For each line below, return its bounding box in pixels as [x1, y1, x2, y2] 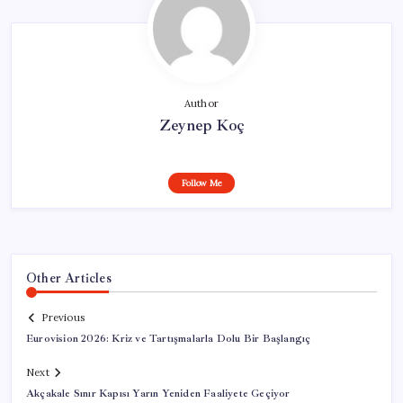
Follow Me [181, 176, 222, 189]
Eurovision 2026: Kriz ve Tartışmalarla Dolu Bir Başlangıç [26, 332, 311, 346]
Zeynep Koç [158, 114, 245, 135]
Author [184, 96, 219, 110]
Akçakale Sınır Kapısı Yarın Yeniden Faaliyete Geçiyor [26, 387, 291, 401]
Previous [41, 311, 85, 325]
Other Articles [26, 269, 112, 286]
